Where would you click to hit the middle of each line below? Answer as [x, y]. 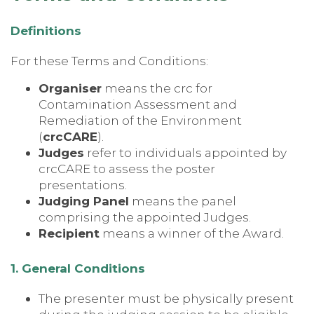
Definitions [46, 30]
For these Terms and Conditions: [109, 60]
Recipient [69, 233]
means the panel [183, 200]
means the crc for [157, 88]
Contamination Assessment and [138, 104]
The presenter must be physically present [166, 298]
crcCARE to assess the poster [127, 168]
